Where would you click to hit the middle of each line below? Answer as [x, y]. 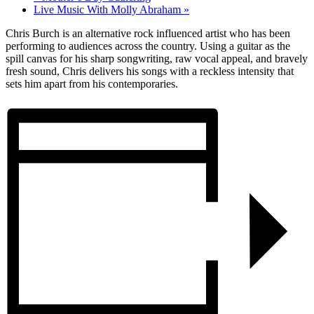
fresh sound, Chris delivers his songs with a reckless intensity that [150, 71]
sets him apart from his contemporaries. [92, 83]
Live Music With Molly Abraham [109, 9]
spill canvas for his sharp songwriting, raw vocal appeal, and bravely [157, 58]
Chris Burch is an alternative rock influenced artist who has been [148, 33]
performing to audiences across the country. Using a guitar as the [148, 46]
